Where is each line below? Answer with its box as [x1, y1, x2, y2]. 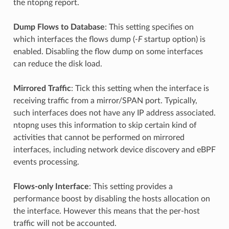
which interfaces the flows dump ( [13, 35, 135, 43]
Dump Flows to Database [13, 22, 105, 31]
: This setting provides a [88, 182, 173, 191]
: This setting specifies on [104, 22, 194, 31]
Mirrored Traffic [13, 84, 71, 93]
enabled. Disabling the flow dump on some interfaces [13, 47, 203, 56]
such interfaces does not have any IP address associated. [13, 108, 216, 117]
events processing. [13, 157, 79, 166]
